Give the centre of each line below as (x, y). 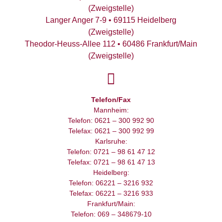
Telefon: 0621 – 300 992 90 (111, 121)
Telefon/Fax (111, 100)
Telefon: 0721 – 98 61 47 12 (111, 152)
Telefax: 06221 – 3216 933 (111, 194)
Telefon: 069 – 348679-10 (111, 214)
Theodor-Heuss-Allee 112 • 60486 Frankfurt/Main (111, 44)
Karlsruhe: (111, 141)
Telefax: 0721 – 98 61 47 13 (111, 162)
